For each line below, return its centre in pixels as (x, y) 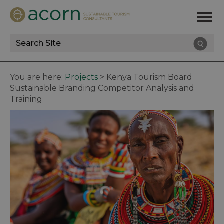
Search (30, 50)
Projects (81, 77)
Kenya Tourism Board (149, 77)
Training (26, 99)
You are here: (37, 77)
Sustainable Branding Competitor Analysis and (102, 88)
